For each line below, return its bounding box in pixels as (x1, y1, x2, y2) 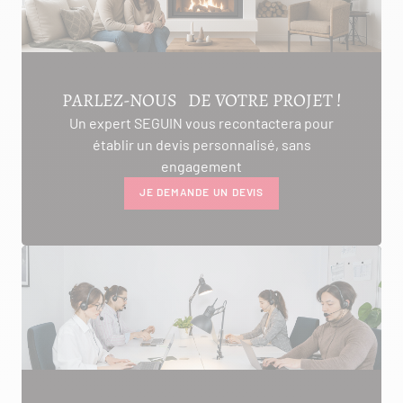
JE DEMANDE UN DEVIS (139, 183, 264, 199)
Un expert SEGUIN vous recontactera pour (69, 113, 334, 131)
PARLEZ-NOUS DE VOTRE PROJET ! (61, 87, 342, 112)
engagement (161, 157, 242, 175)
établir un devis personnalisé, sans (92, 135, 311, 153)
